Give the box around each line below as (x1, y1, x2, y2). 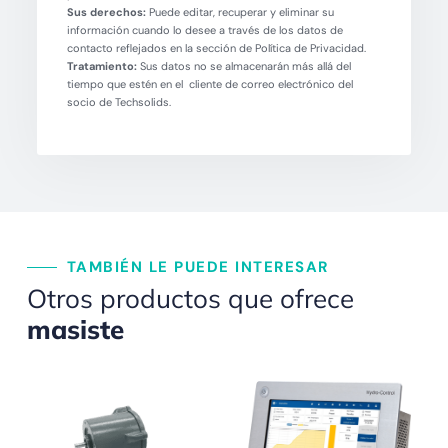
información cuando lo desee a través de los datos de (66, 22, 343, 37)
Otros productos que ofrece (26, 281, 354, 315)
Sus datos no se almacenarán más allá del (136, 58, 351, 73)
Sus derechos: (66, 4, 146, 19)
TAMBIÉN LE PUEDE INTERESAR (66, 256, 329, 277)
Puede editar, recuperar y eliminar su (145, 4, 334, 19)
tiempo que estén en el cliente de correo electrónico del (66, 76, 353, 91)
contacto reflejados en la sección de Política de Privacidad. (66, 40, 366, 55)
